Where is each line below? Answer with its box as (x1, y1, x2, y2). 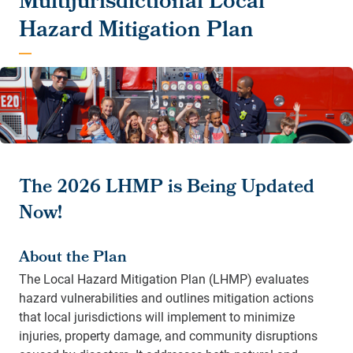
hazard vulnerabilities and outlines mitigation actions (19, 288, 314, 306)
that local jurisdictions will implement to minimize (19, 307, 295, 325)
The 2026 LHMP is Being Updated (19, 172, 314, 204)
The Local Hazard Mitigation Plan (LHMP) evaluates (19, 269, 309, 287)
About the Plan (19, 244, 127, 272)
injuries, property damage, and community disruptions (19, 326, 318, 344)
